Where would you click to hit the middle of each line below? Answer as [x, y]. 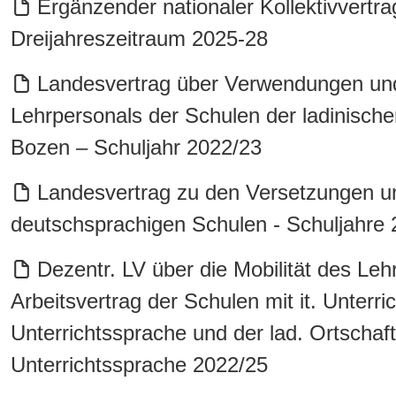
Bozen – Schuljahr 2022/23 [136, 147]
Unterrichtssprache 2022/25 [139, 365]
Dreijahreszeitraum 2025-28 [139, 38]
